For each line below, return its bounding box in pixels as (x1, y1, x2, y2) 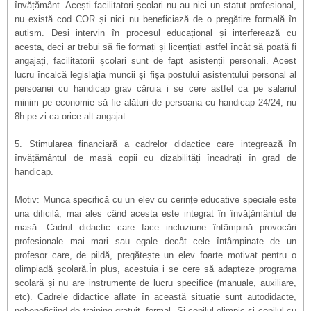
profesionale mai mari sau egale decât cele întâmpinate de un (15, 236, 296, 246)
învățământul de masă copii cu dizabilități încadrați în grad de (15, 153, 296, 163)
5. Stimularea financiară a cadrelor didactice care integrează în (15, 139, 296, 149)
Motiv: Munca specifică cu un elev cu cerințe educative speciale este (15, 194, 296, 205)
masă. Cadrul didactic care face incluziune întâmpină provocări (15, 222, 296, 233)
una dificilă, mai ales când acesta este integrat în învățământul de (15, 208, 296, 219)
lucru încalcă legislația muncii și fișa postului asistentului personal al (15, 69, 296, 80)
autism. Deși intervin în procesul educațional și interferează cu (15, 28, 296, 38)
